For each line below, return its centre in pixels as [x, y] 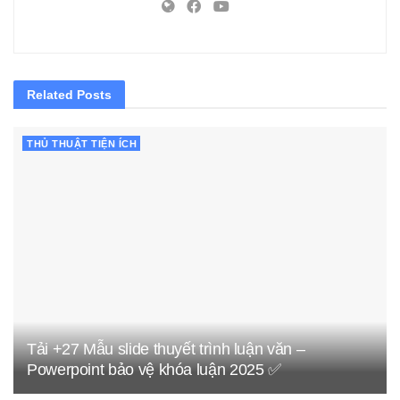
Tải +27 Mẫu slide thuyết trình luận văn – [166, 350]
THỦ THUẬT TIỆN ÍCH [82, 144]
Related [50, 95]
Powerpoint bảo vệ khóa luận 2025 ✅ [154, 370]
